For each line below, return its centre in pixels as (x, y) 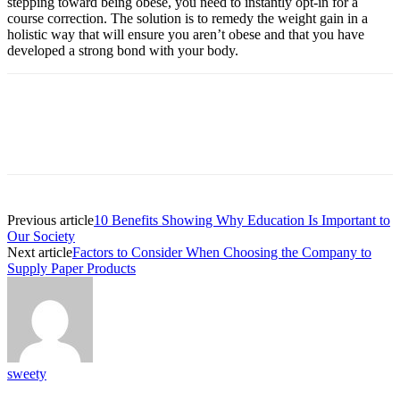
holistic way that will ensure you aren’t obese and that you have (186, 34)
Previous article (50, 220)
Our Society (41, 236)
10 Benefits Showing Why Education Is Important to (242, 220)
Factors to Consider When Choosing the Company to (222, 252)
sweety (27, 373)
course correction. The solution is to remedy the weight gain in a (187, 18)
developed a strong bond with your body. (125, 50)
